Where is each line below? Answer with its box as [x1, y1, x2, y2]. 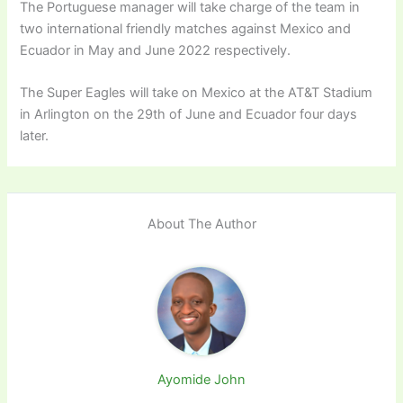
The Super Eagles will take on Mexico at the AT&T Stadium [20, 85, 373, 102]
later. [20, 128, 49, 145]
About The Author [147, 215, 256, 232]
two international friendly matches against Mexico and [20, 20, 352, 37]
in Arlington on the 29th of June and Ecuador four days [20, 106, 358, 123]
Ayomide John [157, 372, 246, 389]
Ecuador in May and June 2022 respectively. [20, 41, 291, 58]
